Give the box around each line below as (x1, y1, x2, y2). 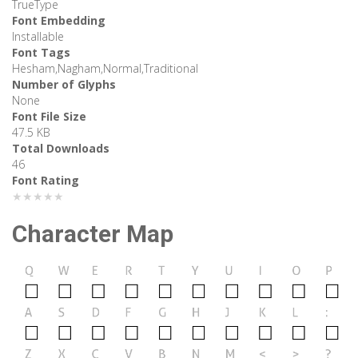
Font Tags (12, 45, 70, 61)
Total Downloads (12, 141, 109, 157)
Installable (12, 29, 64, 45)
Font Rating (12, 173, 79, 189)
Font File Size (12, 109, 86, 125)
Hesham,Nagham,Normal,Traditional (12, 61, 198, 77)
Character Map (12, 220, 173, 249)
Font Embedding (12, 13, 105, 29)
